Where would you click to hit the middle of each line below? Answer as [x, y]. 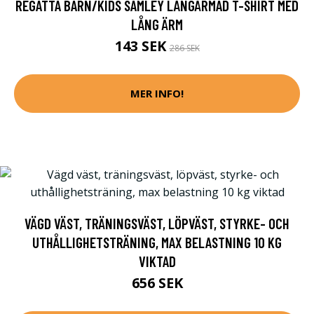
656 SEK [157, 282]
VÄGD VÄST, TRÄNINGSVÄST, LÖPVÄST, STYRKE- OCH [157, 223]
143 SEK [142, 46]
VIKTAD [157, 261]
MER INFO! [157, 94]
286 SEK [184, 48]
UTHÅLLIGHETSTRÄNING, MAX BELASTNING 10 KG [157, 242]
